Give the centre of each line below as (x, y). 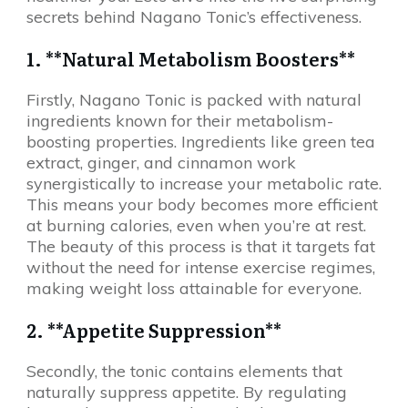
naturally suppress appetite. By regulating (187, 392)
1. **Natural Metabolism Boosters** (191, 58)
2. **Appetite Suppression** (154, 330)
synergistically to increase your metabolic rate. (204, 184)
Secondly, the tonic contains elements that (184, 371)
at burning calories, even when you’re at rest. (196, 225)
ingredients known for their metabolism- (180, 121)
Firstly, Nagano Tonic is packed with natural (194, 100)
